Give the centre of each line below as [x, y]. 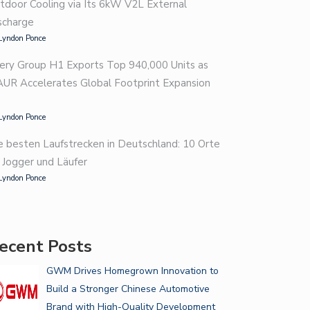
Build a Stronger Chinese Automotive [128, 289]
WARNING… [180, 28]
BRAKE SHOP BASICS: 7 [206, 10]
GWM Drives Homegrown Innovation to [132, 271]
